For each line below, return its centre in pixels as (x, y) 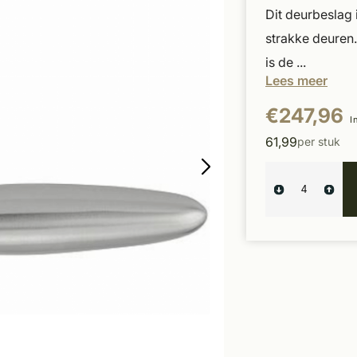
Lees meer (296, 80)
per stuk (319, 141)
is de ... (286, 62)
